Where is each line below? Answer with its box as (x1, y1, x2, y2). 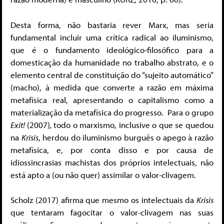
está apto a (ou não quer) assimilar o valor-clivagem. (10, 169, 196, 180)
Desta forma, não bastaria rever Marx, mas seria (10, 19, 213, 30)
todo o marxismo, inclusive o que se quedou (53, 119, 214, 130)
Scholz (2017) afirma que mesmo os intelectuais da (10, 194, 196, 205)
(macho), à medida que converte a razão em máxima (10, 81, 213, 92)
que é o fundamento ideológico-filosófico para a (10, 44, 213, 55)
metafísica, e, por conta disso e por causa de (10, 144, 213, 155)
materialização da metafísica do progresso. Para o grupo (10, 106, 213, 117)
